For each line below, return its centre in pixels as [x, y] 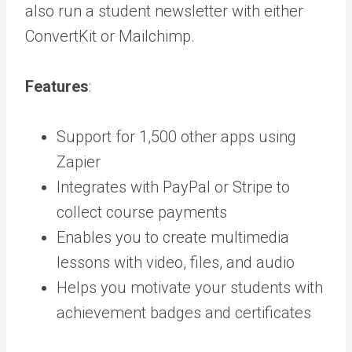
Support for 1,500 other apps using [176, 137]
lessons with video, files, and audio [176, 262]
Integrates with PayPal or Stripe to [173, 187]
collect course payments [142, 212]
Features [57, 86]
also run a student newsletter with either [164, 11]
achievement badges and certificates [184, 313]
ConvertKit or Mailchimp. [110, 36]
